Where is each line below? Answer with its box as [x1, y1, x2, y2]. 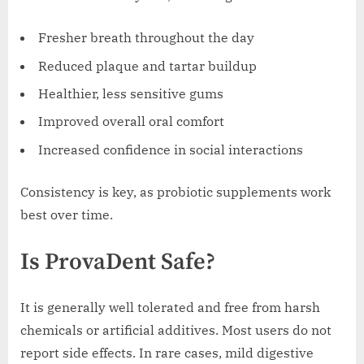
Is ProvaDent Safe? [20, 247, 215, 277]
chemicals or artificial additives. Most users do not [20, 322, 331, 339]
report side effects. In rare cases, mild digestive [20, 344, 314, 362]
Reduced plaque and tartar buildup [38, 57, 257, 74]
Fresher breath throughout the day [38, 29, 254, 46]
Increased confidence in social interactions [38, 141, 303, 158]
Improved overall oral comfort [38, 113, 224, 130]
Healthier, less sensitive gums [38, 84, 223, 102]
